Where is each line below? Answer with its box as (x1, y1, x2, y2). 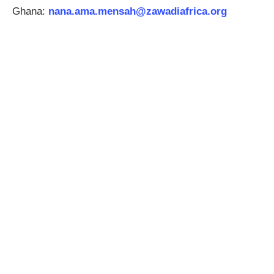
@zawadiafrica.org (136, 6, 227, 17)
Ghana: (12, 6, 48, 17)
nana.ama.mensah (48, 6, 136, 17)
